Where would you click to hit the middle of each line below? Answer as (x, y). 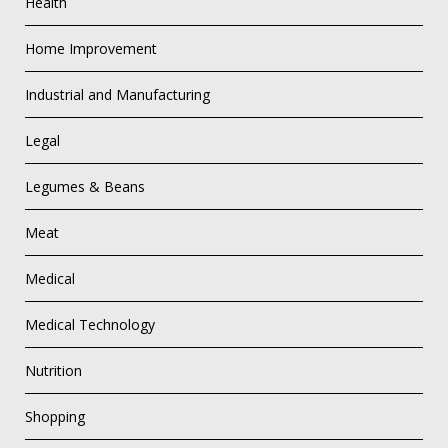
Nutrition (53, 371)
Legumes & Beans (85, 187)
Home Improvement (91, 49)
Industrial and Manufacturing (117, 95)
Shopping (55, 417)
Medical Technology (90, 325)
